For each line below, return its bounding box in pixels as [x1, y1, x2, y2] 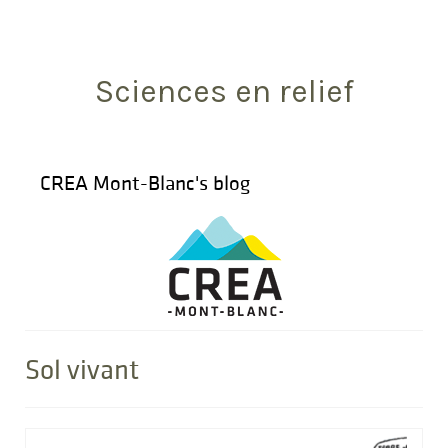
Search [24, 16, 65, 37]
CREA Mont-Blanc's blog [40, 169, 250, 196]
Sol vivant [25, 351, 139, 387]
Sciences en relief [94, 73, 354, 110]
